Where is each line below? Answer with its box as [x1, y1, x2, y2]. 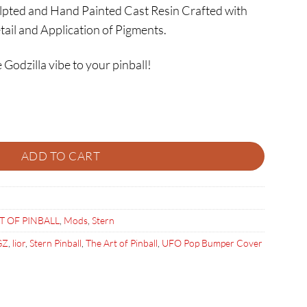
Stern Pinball [29, 237, 82, 249]
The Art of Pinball [86, 237, 158, 249]
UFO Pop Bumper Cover [162, 237, 262, 249]
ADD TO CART [21, 148, 101, 163]
